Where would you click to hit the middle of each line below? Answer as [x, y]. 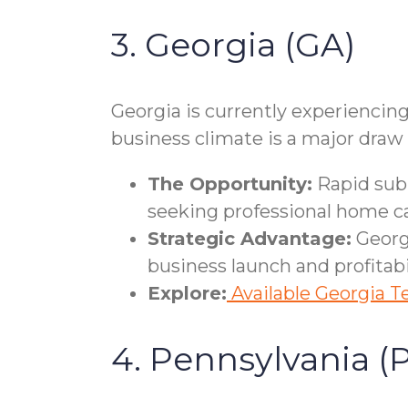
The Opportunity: [230, 184]
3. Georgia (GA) [233, 44]
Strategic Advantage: [250, 238]
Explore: [187, 293]
